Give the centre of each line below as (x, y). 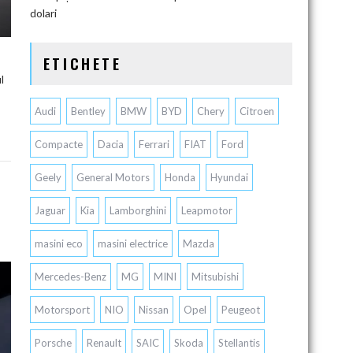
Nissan (153, 310)
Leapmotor (206, 210)
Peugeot (240, 310)
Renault (104, 343)
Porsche (53, 343)
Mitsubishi (215, 277)
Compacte (58, 144)
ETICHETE (82, 64)
